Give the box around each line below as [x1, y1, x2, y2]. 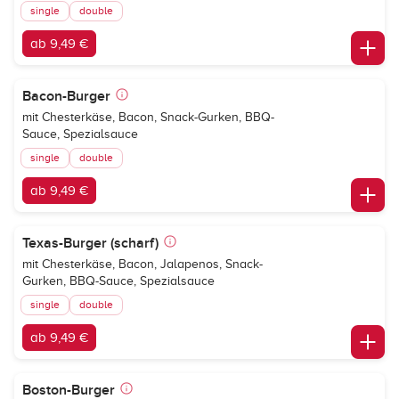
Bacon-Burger [22, 87, 110, 105]
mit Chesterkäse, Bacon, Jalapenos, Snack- [22, 257, 263, 271]
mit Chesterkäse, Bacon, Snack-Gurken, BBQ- [22, 110, 274, 124]
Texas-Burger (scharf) [22, 234, 159, 252]
